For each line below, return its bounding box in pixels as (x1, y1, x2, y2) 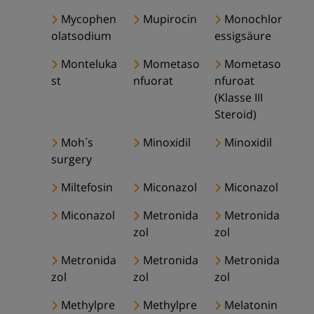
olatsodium (50, 28, 111, 44)
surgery (50, 151, 92, 168)
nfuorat (132, 73, 173, 89)
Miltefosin (60, 179, 116, 196)
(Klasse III (214, 90, 264, 106)
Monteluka (60, 56, 117, 72)
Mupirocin (142, 11, 197, 27)
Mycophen (60, 11, 116, 27)
